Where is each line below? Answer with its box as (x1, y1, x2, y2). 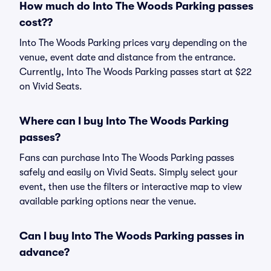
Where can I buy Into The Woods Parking (19, 115, 229, 127)
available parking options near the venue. (19, 196, 197, 207)
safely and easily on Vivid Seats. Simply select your (19, 167, 238, 178)
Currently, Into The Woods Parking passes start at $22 (19, 67, 252, 77)
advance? (19, 246, 70, 258)
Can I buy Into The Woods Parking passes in (19, 230, 244, 242)
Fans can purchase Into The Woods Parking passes (19, 152, 234, 163)
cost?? (19, 16, 53, 28)
